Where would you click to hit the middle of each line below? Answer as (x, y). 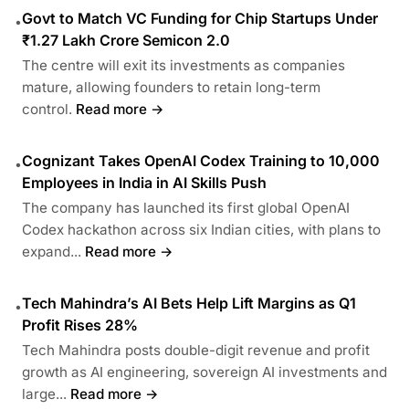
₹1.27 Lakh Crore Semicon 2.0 (126, 41)
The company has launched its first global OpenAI (186, 208)
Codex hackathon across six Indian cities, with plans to (201, 230)
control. (47, 110)
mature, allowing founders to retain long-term (171, 88)
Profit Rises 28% (80, 325)
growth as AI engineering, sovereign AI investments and (204, 372)
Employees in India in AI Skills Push (144, 183)
